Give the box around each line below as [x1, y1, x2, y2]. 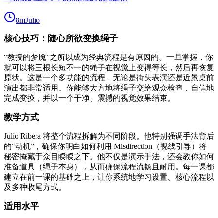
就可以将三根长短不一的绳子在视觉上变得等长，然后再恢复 [4, 63, 214, 72]
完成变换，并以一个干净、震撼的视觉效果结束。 [4, 94, 175, 103]
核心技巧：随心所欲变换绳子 [4, 34, 118, 44]
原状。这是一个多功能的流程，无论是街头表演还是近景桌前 [4, 73, 214, 82]
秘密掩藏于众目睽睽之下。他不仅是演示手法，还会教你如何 [4, 152, 214, 161]
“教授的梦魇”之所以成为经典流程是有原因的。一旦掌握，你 [4, 53, 213, 62]
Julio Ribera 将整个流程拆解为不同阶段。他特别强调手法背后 [4, 132, 214, 141]
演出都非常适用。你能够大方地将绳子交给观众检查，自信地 [4, 84, 214, 92]
